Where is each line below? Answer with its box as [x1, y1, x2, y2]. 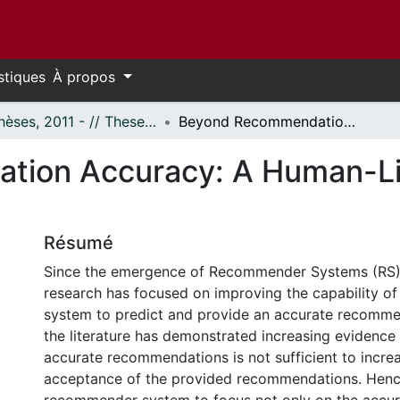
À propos [53, 68, 120, 86]
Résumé [44, 232, 113, 254]
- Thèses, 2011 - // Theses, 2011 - [145, 112, 156, 130]
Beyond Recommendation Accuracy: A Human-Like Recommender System [344, 112, 355, 130]
